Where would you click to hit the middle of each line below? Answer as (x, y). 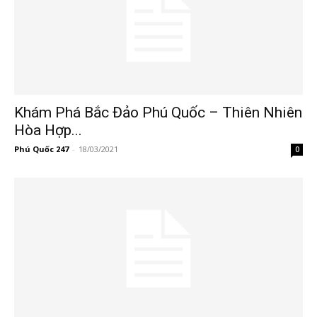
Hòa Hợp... (48, 131)
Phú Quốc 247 (41, 149)
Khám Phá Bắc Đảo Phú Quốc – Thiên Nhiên (158, 113)
